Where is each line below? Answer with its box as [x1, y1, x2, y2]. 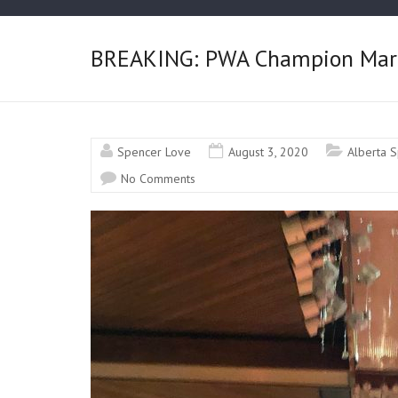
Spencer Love [117, 143, 191, 160]
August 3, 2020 [228, 143, 308, 160]
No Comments [121, 170, 195, 187]
